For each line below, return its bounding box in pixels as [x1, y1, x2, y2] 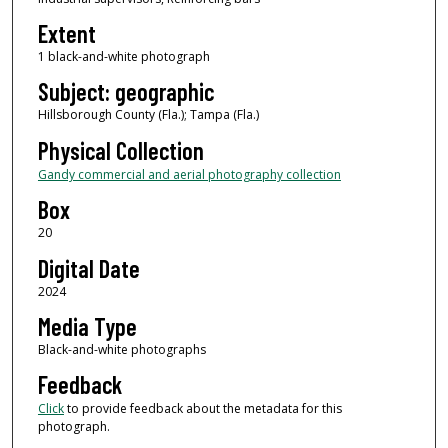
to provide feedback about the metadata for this [63, 400, 342, 418]
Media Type [37, 312, 137, 342]
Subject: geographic [37, 77, 214, 107]
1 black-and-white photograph [37, 48, 210, 66]
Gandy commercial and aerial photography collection [37, 165, 341, 183]
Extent [37, 19, 96, 49]
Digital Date [37, 253, 140, 283]
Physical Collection [37, 135, 204, 165]
